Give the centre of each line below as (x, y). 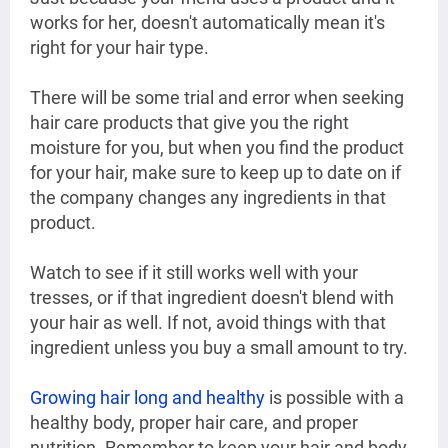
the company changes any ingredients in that (208, 198)
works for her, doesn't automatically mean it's (207, 23)
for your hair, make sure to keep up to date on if (215, 173)
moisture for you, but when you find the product (217, 148)
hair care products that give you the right (189, 123)
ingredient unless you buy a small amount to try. (219, 348)
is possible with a (334, 398)
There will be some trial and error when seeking (217, 98)
